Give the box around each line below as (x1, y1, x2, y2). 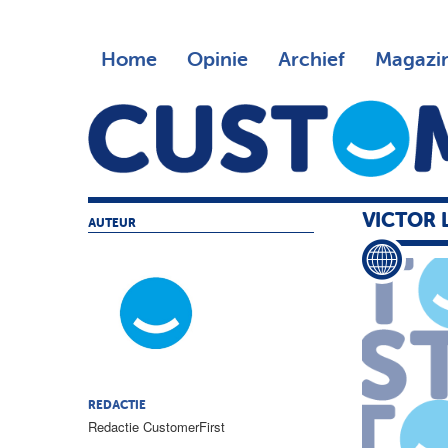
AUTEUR (88, 217, 136, 230)
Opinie (186, 50, 248, 70)
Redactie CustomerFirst (88, 417, 225, 437)
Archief (277, 50, 345, 70)
